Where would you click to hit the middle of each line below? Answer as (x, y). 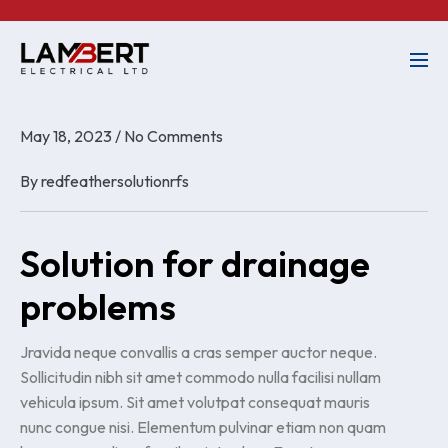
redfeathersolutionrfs (115, 180)
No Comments (173, 135)
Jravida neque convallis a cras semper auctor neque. (198, 351)
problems (98, 306)
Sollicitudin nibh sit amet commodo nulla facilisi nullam (200, 376)
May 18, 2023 (66, 135)
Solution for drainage (195, 263)
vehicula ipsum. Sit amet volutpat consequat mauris (195, 401)
